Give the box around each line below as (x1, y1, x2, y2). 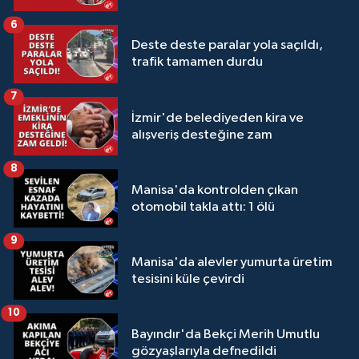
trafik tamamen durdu (131, 55, 263, 70)
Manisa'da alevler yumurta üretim (131, 255, 333, 269)
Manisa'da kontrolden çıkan (131, 183, 298, 197)
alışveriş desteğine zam (131, 127, 272, 142)
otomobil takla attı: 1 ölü (131, 200, 275, 214)
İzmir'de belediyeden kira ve (131, 111, 304, 125)
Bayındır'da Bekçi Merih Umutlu (131, 327, 320, 341)
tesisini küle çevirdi (131, 272, 244, 286)
